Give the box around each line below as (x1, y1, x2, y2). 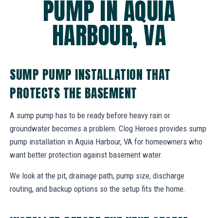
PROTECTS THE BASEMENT (10, 83, 137, 102)
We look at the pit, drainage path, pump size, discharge (10, 170, 184, 181)
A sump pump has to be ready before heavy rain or (10, 110, 170, 120)
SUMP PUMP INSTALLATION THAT (10, 65, 171, 84)
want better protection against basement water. (10, 149, 163, 160)
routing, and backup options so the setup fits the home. (10, 183, 185, 194)
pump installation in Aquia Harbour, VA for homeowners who (10, 136, 202, 146)
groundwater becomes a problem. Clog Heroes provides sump (10, 123, 206, 133)
